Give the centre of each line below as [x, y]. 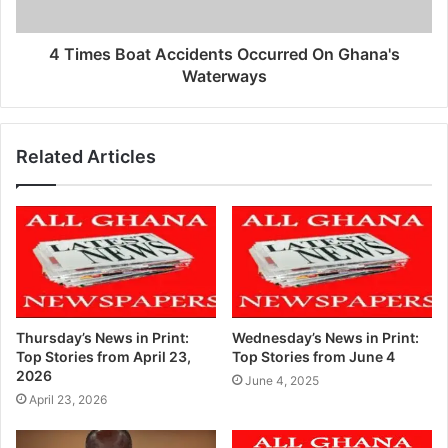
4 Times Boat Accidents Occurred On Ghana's [224, 53]
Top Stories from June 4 [313, 357]
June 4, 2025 [282, 381]
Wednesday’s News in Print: [325, 338]
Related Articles [86, 156]
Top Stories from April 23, [103, 357]
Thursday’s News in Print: [102, 338]
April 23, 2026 [68, 400]
